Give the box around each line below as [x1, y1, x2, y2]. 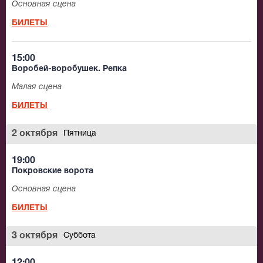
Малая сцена [12, 83, 62, 92]
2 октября [12, 130, 58, 139]
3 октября [12, 232, 58, 241]
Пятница [63, 130, 96, 138]
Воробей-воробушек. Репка [12, 65, 127, 73]
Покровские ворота [12, 167, 93, 176]
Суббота [63, 232, 96, 240]
